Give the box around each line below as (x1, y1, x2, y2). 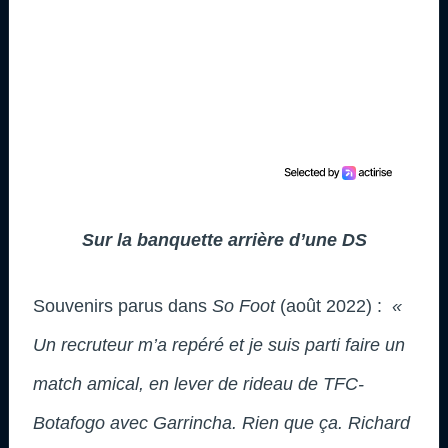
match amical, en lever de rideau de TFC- (33, 373, 364, 394)
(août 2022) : (275, 295, 387, 316)
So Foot (212, 295, 275, 316)
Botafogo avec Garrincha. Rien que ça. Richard (33, 412, 410, 433)
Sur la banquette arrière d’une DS (81, 229, 367, 250)
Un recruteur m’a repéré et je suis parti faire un (33, 334, 405, 355)
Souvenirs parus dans (33, 295, 212, 316)
